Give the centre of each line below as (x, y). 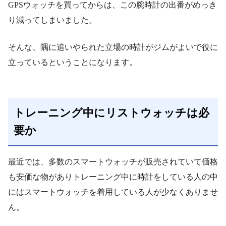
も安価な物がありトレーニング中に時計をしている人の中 (113, 177)
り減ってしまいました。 (52, 20)
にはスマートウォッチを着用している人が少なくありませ (113, 192)
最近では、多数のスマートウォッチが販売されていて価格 (113, 161)
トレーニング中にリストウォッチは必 (112, 113)
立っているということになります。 (73, 62)
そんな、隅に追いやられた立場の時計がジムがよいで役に (113, 47)
